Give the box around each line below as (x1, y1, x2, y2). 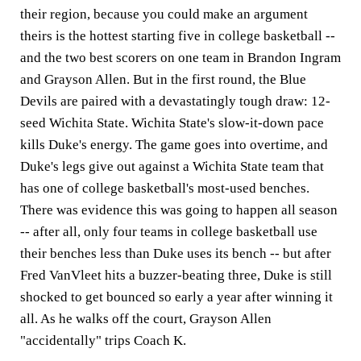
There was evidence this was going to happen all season (20, 201, 338, 218)
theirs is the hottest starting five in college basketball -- (20, 27, 335, 44)
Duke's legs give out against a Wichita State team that (20, 158, 324, 174)
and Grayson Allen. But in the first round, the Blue (20, 71, 306, 87)
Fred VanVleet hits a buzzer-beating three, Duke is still (20, 267, 332, 283)
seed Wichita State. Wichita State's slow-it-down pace (20, 114, 324, 131)
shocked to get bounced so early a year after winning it (20, 288, 333, 305)
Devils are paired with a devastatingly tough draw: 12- (20, 93, 330, 109)
